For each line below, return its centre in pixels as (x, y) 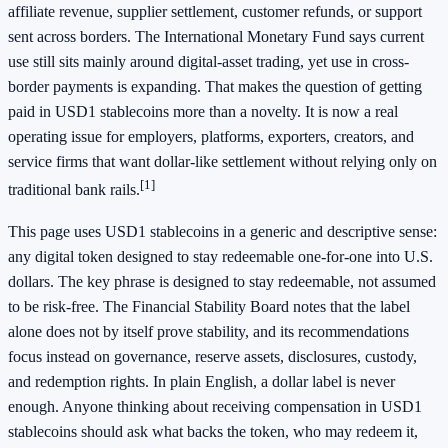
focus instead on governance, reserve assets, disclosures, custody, (212, 356)
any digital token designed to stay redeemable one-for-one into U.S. (220, 256)
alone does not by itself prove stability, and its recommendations (208, 331)
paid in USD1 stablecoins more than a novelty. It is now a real (203, 112)
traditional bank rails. (74, 190)
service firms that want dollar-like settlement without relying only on (222, 162)
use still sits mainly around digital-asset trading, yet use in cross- (208, 62)
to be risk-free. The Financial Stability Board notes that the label (209, 306)
